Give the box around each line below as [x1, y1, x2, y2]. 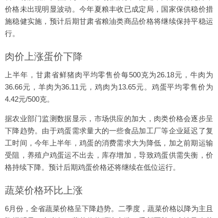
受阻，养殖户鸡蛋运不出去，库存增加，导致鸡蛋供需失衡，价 [5, 151, 213, 159]
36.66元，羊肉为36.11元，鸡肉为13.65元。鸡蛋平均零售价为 [5, 83, 213, 91]
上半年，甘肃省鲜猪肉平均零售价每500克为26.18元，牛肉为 [5, 71, 213, 79]
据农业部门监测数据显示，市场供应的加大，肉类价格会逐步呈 [5, 114, 213, 123]
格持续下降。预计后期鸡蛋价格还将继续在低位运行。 [5, 163, 180, 171]
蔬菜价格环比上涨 [5, 185, 83, 196]
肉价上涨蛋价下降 [5, 51, 83, 62]
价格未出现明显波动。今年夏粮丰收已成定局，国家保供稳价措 [5, 5, 213, 13]
